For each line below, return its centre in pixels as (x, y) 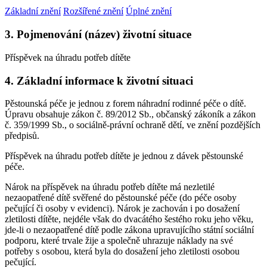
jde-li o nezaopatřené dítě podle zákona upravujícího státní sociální (129, 230)
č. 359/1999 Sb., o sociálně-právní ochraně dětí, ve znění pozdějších (133, 125)
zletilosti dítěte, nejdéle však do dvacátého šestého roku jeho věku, (129, 219)
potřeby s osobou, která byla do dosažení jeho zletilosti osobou (122, 252)
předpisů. (22, 136)
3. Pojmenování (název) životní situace (98, 35)
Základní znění (33, 11)
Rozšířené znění (93, 11)
